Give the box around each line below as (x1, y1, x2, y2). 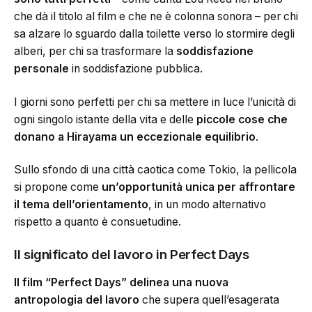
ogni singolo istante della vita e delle (14, 112, 196, 126)
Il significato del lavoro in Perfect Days (14, 246, 249, 263)
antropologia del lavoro (14, 292, 139, 306)
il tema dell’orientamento (14, 198, 148, 212)
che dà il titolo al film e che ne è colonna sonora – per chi (14, 10, 298, 24)
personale (14, 62, 69, 76)
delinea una (130, 275, 192, 289)
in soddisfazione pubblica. (69, 62, 203, 76)
